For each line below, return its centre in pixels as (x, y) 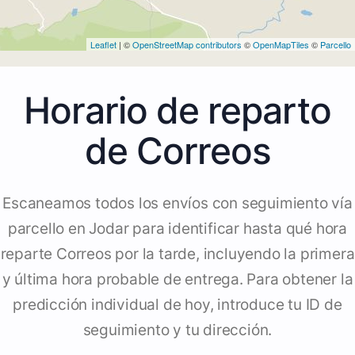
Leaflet (103, 45)
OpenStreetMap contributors (187, 45)
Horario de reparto (177, 111)
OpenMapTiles (281, 45)
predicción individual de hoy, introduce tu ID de (177, 305)
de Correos (177, 151)
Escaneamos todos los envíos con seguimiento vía (177, 204)
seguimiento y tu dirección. (177, 330)
